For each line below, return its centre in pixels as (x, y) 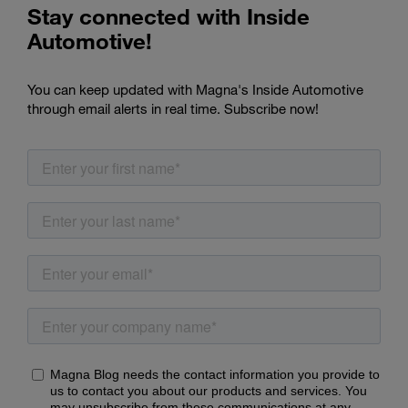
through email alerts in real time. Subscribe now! (173, 108)
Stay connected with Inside (168, 15)
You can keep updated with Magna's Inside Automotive (195, 89)
